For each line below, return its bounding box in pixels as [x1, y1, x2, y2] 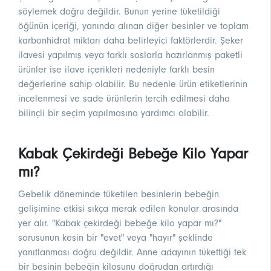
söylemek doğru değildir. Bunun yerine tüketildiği [18, 6, 220, 18]
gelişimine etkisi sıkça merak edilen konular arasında [18, 203, 238, 215]
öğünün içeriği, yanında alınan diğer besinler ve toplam [18, 21, 249, 32]
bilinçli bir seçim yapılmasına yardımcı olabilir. [18, 108, 209, 119]
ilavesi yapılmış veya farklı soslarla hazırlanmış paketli [18, 50, 243, 61]
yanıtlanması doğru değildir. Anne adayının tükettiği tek [18, 247, 246, 258]
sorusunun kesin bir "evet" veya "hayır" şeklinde [18, 232, 213, 244]
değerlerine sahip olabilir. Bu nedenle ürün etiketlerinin [18, 79, 247, 90]
